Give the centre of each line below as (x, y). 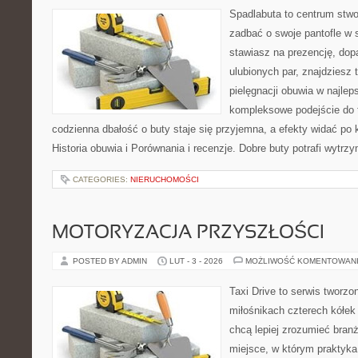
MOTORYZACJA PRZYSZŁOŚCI (188, 233)
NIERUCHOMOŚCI (165, 179)
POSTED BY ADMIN (111, 261)
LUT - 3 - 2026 (196, 261)
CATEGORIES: (101, 179)
